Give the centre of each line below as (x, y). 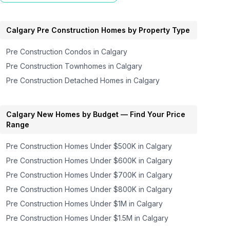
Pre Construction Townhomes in (61, 66)
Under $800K (114, 189)
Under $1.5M (112, 218)
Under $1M (109, 204)
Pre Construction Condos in (54, 52)
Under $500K (113, 146)
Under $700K (114, 175)
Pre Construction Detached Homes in (70, 80)
